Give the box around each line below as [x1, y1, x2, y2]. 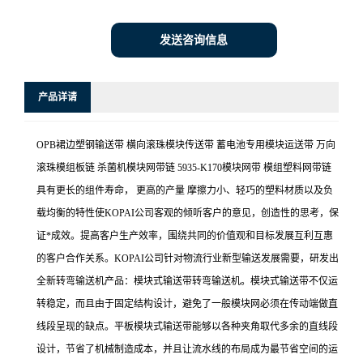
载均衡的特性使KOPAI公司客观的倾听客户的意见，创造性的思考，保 [36, 207, 339, 219]
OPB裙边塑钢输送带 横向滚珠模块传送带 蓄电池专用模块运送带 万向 [36, 139, 335, 151]
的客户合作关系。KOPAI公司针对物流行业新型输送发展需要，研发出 [36, 253, 339, 264]
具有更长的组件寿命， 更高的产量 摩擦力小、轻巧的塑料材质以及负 [36, 185, 333, 196]
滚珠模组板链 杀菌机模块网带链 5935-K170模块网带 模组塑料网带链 [36, 162, 331, 173]
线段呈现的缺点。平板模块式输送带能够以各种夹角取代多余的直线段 [36, 321, 338, 332]
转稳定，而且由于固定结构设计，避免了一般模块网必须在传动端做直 [36, 298, 338, 310]
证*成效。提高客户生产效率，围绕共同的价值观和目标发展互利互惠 [36, 230, 333, 241]
